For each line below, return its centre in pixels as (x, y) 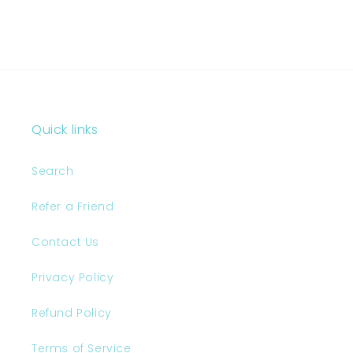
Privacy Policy (73, 278)
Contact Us (65, 242)
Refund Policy (72, 313)
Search (53, 171)
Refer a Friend (73, 207)
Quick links (65, 130)
